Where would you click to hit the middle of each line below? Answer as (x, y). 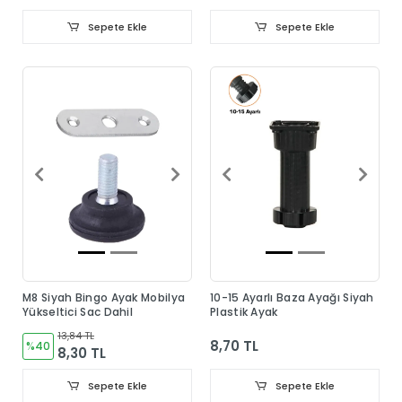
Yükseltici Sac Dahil (78, 311)
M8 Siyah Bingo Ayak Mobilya (104, 297)
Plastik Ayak (244, 311)
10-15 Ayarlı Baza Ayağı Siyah (292, 297)
